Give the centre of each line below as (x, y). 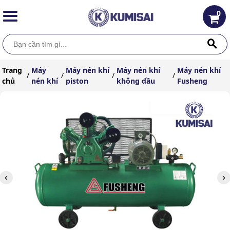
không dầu (136, 81)
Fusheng (192, 81)
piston (77, 81)
